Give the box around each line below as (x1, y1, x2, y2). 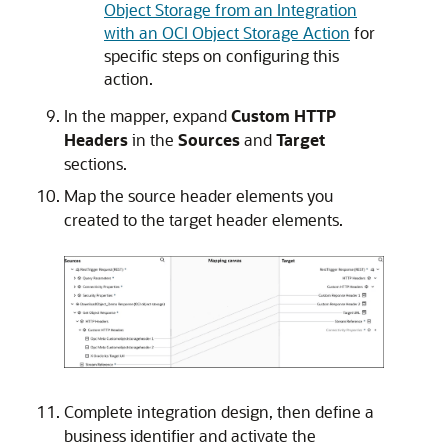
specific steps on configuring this (104, 45, 339, 67)
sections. (64, 153, 127, 175)
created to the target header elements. (64, 209, 343, 231)
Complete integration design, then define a (64, 400, 374, 422)
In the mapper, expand (64, 105, 231, 127)
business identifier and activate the (64, 424, 316, 446)
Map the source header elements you (64, 185, 333, 207)
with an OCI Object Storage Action (104, 22, 350, 44)
